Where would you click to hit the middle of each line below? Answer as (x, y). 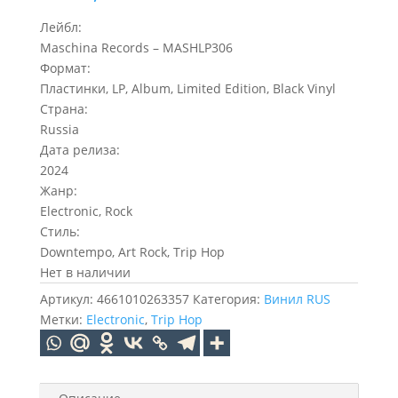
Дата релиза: (80, 150)
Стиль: (60, 231)
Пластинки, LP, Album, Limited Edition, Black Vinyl (187, 88)
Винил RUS (297, 299)
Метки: (63, 319)
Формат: (65, 68)
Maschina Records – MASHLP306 (136, 48)
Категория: (228, 299)
